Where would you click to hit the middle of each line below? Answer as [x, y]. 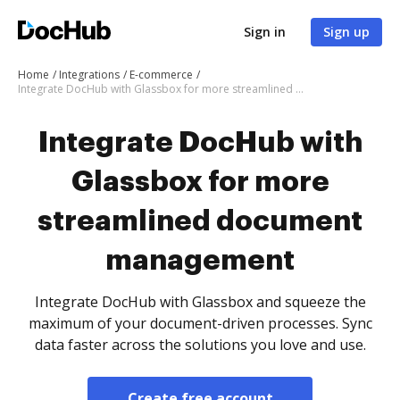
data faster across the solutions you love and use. [200, 345]
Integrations [89, 75]
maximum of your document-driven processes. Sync [200, 323]
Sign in [265, 32]
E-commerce [161, 75]
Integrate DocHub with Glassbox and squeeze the [200, 302]
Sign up [346, 32]
